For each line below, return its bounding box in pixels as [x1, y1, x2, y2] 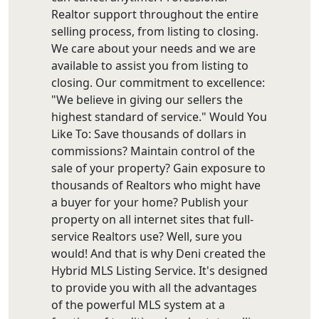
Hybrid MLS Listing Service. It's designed [51, 263, 268, 279]
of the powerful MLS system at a [51, 297, 225, 313]
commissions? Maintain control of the [51, 143, 255, 159]
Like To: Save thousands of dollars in [51, 126, 246, 142]
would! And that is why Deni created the [51, 246, 266, 262]
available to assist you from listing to [51, 58, 249, 74]
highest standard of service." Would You [51, 109, 267, 125]
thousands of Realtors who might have [51, 177, 261, 194]
